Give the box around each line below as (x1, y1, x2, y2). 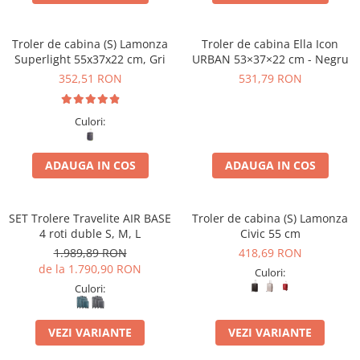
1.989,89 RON (53, 245, 127, 260)
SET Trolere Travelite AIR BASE (9, 211, 171, 226)
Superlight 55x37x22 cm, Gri (14, 51, 166, 67)
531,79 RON (238, 71, 302, 86)
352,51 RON (58, 71, 122, 86)
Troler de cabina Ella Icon (202, 36, 338, 51)
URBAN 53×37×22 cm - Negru (191, 51, 349, 67)
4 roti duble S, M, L (39, 226, 141, 241)
